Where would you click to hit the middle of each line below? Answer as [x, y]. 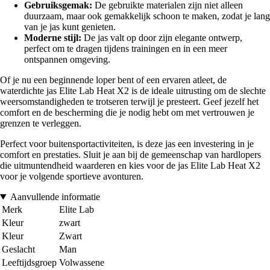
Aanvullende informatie [55, 197]
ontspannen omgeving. [67, 60]
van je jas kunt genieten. [70, 27]
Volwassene [82, 263]
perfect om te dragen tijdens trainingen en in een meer [126, 49]
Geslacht [18, 250]
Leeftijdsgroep [29, 263]
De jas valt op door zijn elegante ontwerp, [162, 38]
